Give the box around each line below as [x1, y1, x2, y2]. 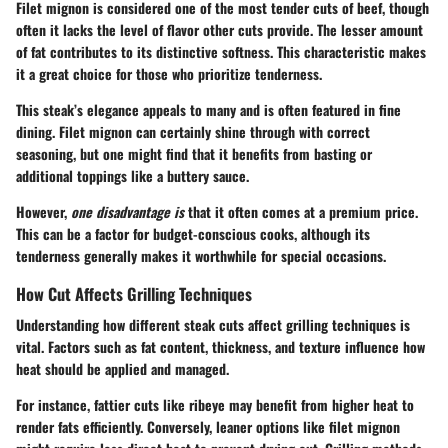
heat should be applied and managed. [16, 358, 229, 380]
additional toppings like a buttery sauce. [16, 165, 249, 186]
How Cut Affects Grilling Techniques [16, 281, 252, 306]
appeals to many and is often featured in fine [139, 99, 401, 120]
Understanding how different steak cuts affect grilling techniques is [16, 314, 410, 336]
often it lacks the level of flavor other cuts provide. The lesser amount [16, 19, 423, 40]
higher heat [332, 394, 398, 416]
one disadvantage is [71, 201, 184, 222]
